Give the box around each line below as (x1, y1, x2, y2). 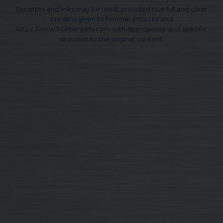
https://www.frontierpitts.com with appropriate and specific (16, 25, 207, 33)
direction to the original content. (59, 35, 164, 43)
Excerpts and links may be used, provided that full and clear (16, 5, 207, 13)
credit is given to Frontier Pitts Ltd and (50, 15, 173, 23)
